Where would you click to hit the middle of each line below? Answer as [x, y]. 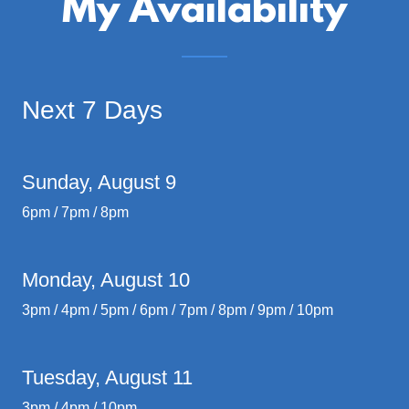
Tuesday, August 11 [107, 378]
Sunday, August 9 [99, 183]
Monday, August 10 [106, 280]
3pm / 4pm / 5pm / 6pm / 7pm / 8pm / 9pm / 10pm [178, 310]
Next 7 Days [92, 110]
